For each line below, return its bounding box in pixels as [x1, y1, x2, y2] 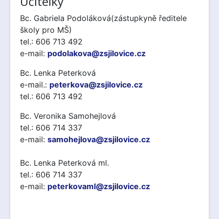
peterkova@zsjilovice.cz [49, 80, 143, 89]
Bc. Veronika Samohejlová [20, 111, 116, 121]
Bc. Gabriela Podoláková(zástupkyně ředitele [20, 13, 187, 23]
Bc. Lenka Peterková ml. [20, 158, 109, 168]
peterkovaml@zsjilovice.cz [47, 181, 150, 191]
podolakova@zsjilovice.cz [47, 48, 146, 58]
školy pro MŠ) [20, 25, 72, 35]
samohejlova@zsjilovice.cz [47, 134, 150, 144]
